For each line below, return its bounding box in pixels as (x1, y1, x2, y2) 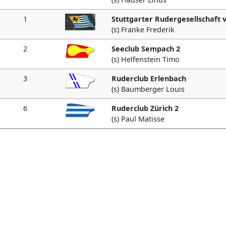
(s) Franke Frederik (111, 25, 175, 34)
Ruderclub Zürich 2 (111, 103, 179, 113)
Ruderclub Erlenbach (111, 74, 186, 83)
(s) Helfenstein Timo (111, 54, 180, 64)
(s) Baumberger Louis (111, 84, 185, 94)
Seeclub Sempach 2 (111, 44, 180, 53)
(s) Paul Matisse (111, 114, 164, 124)
